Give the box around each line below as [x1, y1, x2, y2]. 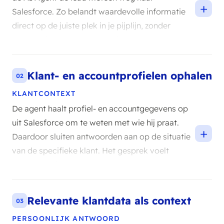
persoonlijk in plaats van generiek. [12, 159, 139, 169]
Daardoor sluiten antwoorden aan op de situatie [12, 131, 190, 141]
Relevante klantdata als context [27, 194, 191, 207]
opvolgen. [12, 48, 49, 58]
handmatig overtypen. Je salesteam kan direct [12, 34, 186, 44]
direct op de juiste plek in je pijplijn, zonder [12, 20, 170, 30]
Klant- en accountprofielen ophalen [27, 69, 212, 82]
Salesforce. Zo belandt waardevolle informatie [12, 6, 185, 16]
